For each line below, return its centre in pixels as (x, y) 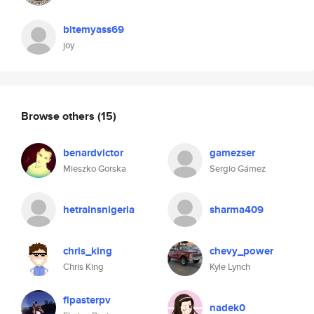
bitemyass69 (94, 29)
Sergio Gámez (238, 169)
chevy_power (241, 251)
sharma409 (237, 210)
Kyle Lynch (230, 267)
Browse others (59, 116)
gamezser (232, 153)
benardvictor (93, 153)
